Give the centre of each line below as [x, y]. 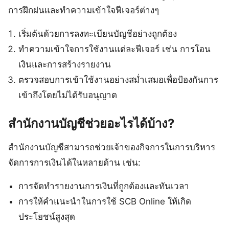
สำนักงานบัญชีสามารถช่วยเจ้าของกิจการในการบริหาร [112, 147]
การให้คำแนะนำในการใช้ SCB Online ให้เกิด [105, 201]
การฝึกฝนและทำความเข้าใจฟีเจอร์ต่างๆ [84, 10]
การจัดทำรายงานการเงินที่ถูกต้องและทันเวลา [104, 186]
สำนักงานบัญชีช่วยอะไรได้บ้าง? [91, 123]
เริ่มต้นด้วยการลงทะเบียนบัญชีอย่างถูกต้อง [98, 34]
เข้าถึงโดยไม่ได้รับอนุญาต [68, 95]
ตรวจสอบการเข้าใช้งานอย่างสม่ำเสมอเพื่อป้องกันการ [119, 80]
